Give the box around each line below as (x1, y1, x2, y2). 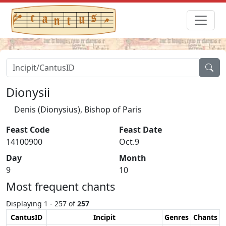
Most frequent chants (6, 179, 115, 194)
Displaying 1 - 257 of (6, 198, 77, 208)
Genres (164, 212, 189, 222)
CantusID (11, 212, 42, 222)
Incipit (93, 212, 116, 222)
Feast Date (119, 124, 162, 135)
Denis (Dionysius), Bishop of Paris (14, 103, 142, 115)
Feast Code (6, 124, 49, 135)
